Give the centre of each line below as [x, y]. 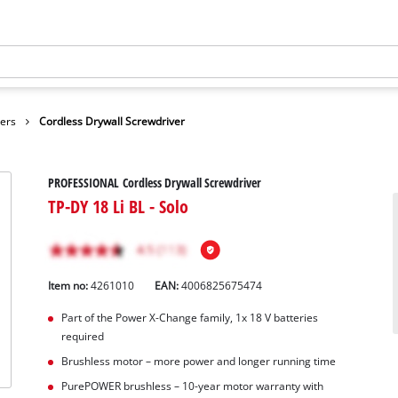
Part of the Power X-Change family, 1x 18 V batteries [189, 318]
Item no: [70, 286]
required [82, 337]
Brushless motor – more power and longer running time [198, 362]
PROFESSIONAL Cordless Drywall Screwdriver [155, 183]
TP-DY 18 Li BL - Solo [119, 207]
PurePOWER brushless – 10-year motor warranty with [192, 386]
